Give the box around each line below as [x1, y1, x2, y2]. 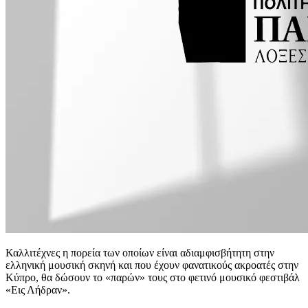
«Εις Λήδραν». [5, 284, 70, 296]
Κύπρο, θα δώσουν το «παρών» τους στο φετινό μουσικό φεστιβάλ [5, 272, 300, 283]
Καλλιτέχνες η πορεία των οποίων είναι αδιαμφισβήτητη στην [5, 247, 274, 258]
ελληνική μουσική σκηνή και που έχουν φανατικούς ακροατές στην [5, 259, 298, 271]
